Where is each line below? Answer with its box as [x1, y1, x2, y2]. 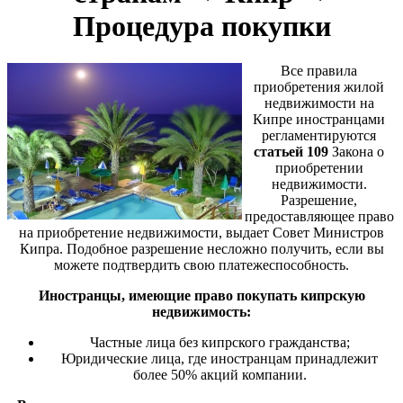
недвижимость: [152, 303, 251, 319]
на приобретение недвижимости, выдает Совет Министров [19, 224, 384, 240]
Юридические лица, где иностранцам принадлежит [61, 350, 378, 366]
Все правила [281, 62, 357, 78]
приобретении [274, 159, 363, 175]
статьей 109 [254, 143, 328, 159]
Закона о [328, 143, 384, 159]
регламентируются [262, 127, 376, 143]
